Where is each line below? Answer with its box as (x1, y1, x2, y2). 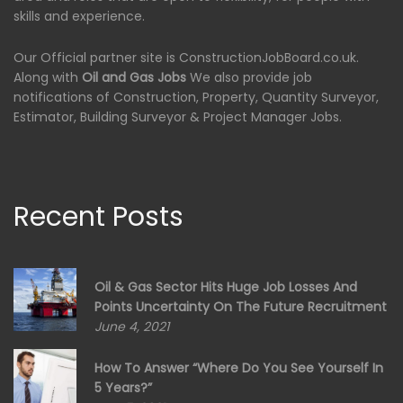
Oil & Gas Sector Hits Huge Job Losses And (94, 277, 357, 296)
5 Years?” (94, 378, 152, 397)
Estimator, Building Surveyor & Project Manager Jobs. (13, 107, 342, 126)
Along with (13, 67, 82, 86)
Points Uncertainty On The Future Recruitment (94, 297, 387, 316)
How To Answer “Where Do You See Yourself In (94, 358, 383, 377)
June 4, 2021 (94, 317, 169, 336)
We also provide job (186, 67, 312, 86)
